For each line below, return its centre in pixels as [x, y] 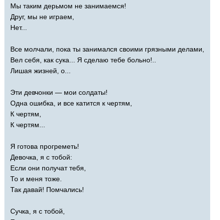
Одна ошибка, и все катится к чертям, [71, 103]
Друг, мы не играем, [42, 16]
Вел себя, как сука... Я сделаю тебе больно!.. [83, 60]
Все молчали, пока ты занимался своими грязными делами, [107, 49]
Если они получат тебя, [48, 168]
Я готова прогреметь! [45, 146]
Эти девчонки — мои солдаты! [59, 92]
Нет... [19, 27]
